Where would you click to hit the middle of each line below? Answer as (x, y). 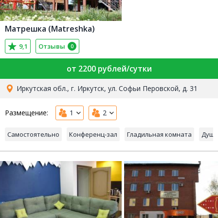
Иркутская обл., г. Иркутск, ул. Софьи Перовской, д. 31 (107, 89)
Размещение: (27, 113)
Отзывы (52, 46)
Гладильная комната (159, 135)
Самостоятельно (33, 135)
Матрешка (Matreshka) (50, 29)
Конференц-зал (93, 135)
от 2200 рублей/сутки (109, 69)
